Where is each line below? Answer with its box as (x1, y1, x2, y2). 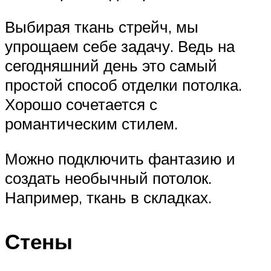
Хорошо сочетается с (5, 94, 157, 114)
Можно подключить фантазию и (5, 148, 235, 168)
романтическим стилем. (5, 114, 178, 134)
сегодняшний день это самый (5, 56, 217, 76)
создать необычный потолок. (5, 168, 212, 188)
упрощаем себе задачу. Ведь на (5, 36, 235, 56)
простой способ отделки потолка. (5, 75, 242, 95)
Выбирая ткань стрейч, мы (5, 17, 198, 37)
